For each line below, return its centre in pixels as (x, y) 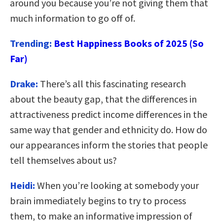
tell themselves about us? (63, 160)
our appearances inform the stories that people (109, 145)
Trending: (32, 43)
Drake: (25, 83)
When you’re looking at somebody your (117, 185)
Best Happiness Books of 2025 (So (129, 43)
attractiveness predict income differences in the (109, 114)
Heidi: (22, 185)
